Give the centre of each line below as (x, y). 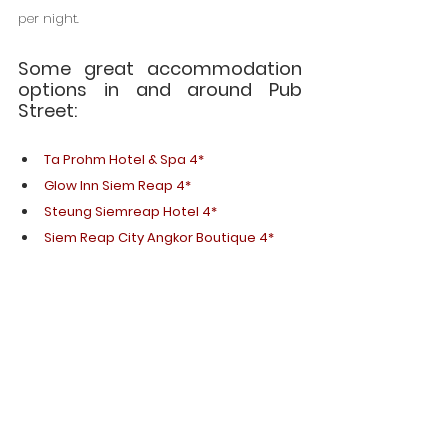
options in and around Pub (160, 90)
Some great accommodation (160, 69)
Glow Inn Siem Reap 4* (117, 186)
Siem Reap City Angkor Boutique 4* (159, 238)
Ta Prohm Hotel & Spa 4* (124, 160)
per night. (48, 19)
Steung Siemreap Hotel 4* (130, 212)
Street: (47, 111)
